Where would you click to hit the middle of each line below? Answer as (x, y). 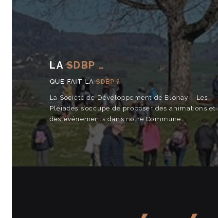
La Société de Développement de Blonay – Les (129, 98)
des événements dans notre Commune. (117, 119)
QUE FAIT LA (73, 82)
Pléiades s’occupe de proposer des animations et (133, 108)
